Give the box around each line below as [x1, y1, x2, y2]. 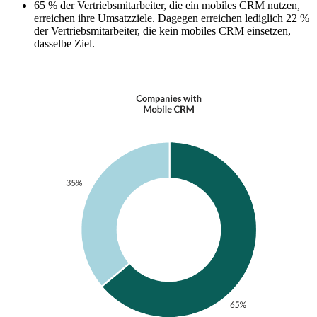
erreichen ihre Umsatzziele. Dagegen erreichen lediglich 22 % [34, 12, 309, 25]
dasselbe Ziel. [34, 38, 95, 50]
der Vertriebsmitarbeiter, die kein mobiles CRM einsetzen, [34, 25, 291, 38]
